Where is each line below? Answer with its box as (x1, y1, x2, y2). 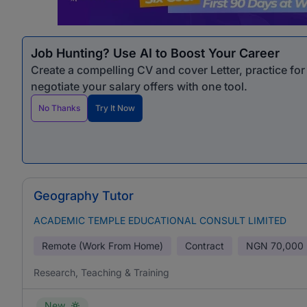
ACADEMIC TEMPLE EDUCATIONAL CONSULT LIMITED (34, 214, 286, 226)
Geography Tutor (34, 188, 134, 203)
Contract (185, 240, 224, 251)
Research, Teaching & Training (34, 267, 169, 278)
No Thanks (38, 103, 80, 113)
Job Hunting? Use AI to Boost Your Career (31, 46, 280, 60)
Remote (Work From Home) (42, 240, 163, 251)
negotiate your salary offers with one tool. (31, 79, 247, 93)
